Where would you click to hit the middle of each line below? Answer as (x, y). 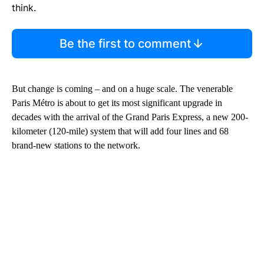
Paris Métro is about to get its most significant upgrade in (117, 103)
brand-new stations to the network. (76, 145)
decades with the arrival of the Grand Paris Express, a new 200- (130, 117)
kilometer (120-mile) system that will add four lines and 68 (120, 131)
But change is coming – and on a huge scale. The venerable (122, 88)
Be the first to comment (125, 43)
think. (24, 7)
